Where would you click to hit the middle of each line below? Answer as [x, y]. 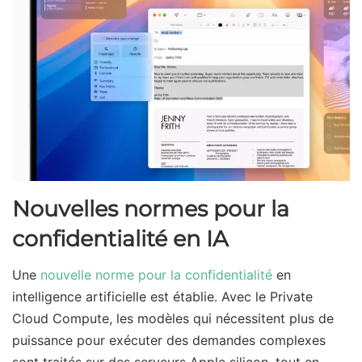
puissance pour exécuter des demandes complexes [169, 341]
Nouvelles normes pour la [151, 208]
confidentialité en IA [120, 238]
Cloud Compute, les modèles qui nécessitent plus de [173, 319]
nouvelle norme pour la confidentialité [156, 275]
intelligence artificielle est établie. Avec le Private [162, 297]
